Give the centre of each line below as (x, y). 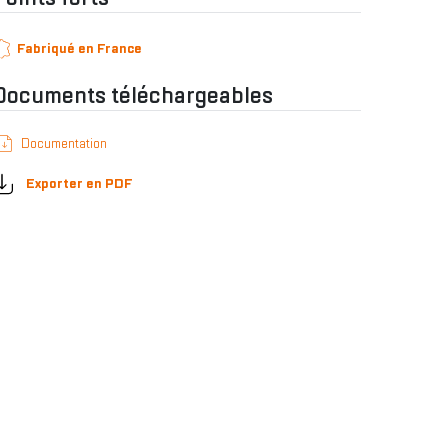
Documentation (64, 143)
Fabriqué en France (79, 48)
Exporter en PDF (78, 183)
